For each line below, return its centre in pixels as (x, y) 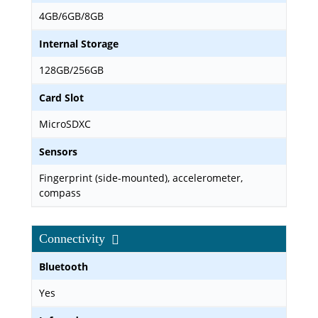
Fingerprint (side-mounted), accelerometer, (141, 178)
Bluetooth (64, 267)
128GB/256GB (71, 70)
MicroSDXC (65, 124)
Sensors (58, 152)
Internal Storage (79, 44)
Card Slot (61, 98)
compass (60, 193)
